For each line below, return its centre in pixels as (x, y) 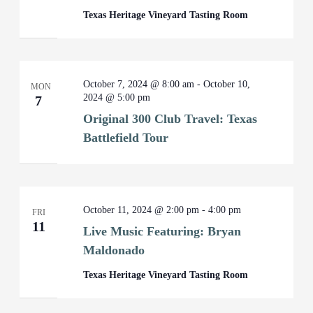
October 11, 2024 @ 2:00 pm (141, 210)
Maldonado (114, 250)
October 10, (227, 84)
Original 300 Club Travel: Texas (170, 119)
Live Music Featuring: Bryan (162, 231)
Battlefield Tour (126, 138)
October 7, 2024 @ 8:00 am (139, 84)
